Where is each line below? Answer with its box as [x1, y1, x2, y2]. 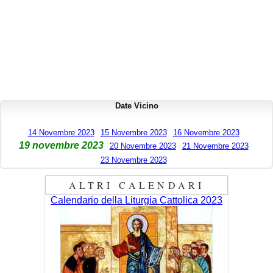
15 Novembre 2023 [100, 128, 167, 137]
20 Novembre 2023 [109, 141, 176, 151]
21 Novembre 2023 [182, 141, 249, 151]
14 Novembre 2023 [27, 128, 94, 137]
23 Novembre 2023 [100, 155, 167, 165]
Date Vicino [115, 101, 158, 110]
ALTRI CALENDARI [68, 179, 205, 191]
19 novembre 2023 [18, 140, 104, 151]
